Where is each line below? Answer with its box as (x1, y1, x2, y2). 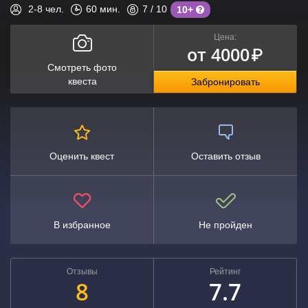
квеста (67, 76, 97, 87)
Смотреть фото (47, 62, 117, 73)
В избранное (53, 219, 111, 230)
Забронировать (190, 76, 260, 87)
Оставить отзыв (190, 151, 261, 162)
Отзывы (67, 267, 98, 276)
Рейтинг (210, 267, 241, 276)
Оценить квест (49, 151, 114, 162)
